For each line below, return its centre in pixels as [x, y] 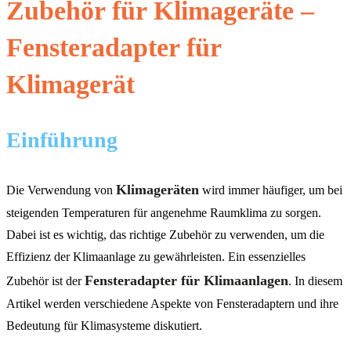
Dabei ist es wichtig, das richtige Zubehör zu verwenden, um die [165, 235]
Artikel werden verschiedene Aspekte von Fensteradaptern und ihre [172, 304]
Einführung [62, 140]
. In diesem [315, 281]
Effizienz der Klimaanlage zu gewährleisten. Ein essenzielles [156, 257]
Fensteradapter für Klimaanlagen [186, 281]
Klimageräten [157, 190]
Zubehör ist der [45, 281]
